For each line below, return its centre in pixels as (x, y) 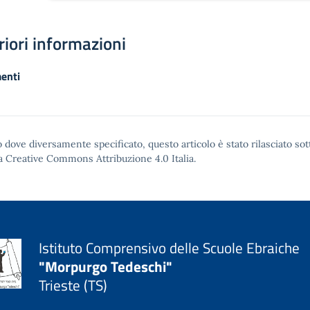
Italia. (182, 158)
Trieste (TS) (73, 285)
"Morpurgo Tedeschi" (106, 266)
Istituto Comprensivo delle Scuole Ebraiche (170, 247)
